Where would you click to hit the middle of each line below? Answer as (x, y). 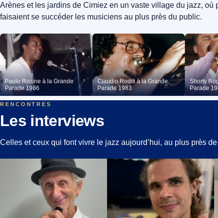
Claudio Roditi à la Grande (133, 82)
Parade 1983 (115, 88)
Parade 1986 (22, 88)
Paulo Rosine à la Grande (39, 82)
